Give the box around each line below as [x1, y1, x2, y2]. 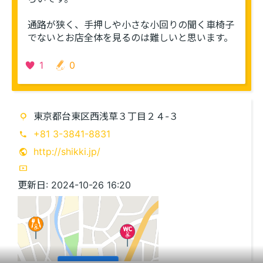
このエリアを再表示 [89, 232, 174, 244]
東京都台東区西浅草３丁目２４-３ [33, 110, 178, 122]
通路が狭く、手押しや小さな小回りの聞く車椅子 [28, 19, 235, 31]
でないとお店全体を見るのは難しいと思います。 [28, 32, 234, 43]
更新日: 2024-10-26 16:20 [17, 179, 131, 191]
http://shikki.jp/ [33, 146, 100, 157]
